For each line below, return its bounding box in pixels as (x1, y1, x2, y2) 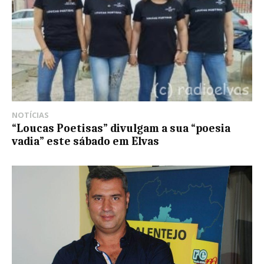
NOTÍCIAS (12, 110, 49, 121)
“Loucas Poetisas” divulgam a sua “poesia (12, 122, 230, 136)
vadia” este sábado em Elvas (12, 135, 159, 148)
